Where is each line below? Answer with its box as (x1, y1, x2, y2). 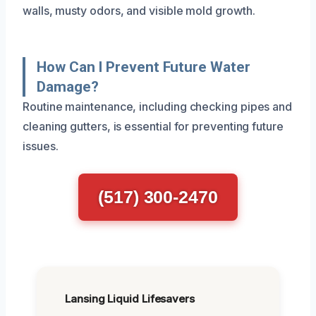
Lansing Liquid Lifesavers (65, 291, 195, 305)
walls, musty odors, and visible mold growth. (23, 3, 255, 18)
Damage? (37, 78, 99, 95)
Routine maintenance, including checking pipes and (23, 99, 293, 114)
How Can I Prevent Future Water (37, 58, 250, 75)
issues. (23, 138, 59, 153)
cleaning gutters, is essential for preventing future (23, 119, 284, 133)
